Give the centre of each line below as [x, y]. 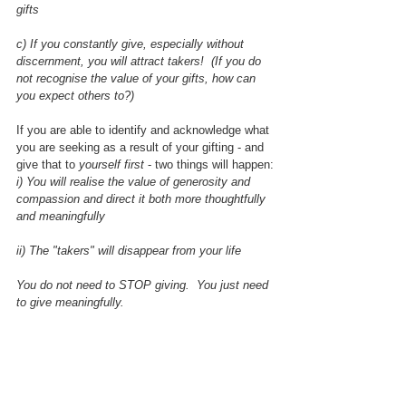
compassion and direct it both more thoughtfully [143, 198]
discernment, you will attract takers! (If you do [140, 61]
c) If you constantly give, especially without [132, 43]
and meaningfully [61, 216]
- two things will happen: [211, 164]
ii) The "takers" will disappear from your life [129, 250]
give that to [48, 164]
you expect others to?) [75, 95]
